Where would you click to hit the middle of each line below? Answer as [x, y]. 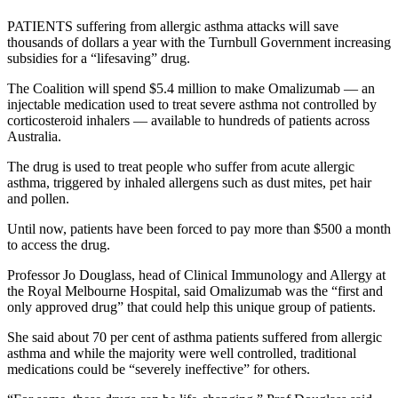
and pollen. [38, 199]
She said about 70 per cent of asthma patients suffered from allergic [195, 338]
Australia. [34, 137]
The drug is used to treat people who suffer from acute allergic [181, 167]
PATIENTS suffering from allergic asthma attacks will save [173, 27]
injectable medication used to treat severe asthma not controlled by [192, 105]
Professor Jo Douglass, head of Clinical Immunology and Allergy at [196, 275]
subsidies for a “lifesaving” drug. [99, 59]
